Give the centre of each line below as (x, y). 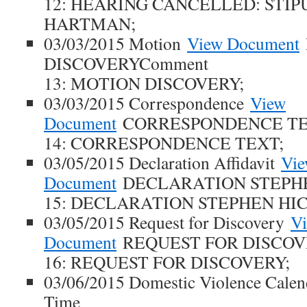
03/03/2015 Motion (115, 43)
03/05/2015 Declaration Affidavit (162, 162)
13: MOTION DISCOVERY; (144, 83)
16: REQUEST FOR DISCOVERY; (167, 262)
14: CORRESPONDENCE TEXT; (164, 143)
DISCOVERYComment (126, 63)
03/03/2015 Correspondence (147, 103)
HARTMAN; (90, 23)
